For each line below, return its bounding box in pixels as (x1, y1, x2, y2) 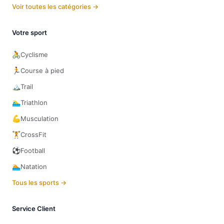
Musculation (20, 114, 58, 122)
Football (20, 146, 45, 154)
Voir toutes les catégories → (12, 2, 98, 10)
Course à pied (20, 66, 64, 74)
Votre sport (12, 28, 47, 36)
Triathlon (20, 98, 47, 106)
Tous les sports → (12, 178, 66, 186)
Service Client (12, 204, 55, 212)
